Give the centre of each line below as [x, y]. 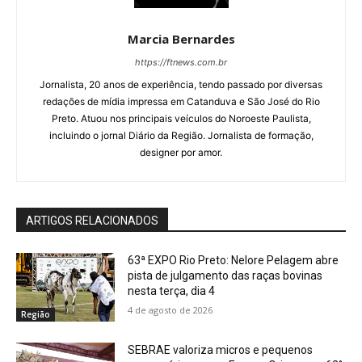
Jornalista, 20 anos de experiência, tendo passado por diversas [181, 84]
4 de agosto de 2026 [170, 309]
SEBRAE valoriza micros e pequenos [221, 350]
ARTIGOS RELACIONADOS [92, 220]
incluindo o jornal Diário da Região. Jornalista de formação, [181, 135]
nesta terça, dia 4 [172, 290]
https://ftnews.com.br [181, 62]
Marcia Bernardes [181, 38]
